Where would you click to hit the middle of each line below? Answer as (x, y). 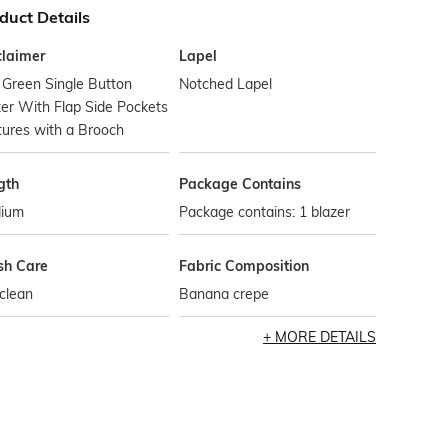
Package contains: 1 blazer (265, 212)
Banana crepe (224, 294)
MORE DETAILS (325, 337)
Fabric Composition (244, 266)
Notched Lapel (226, 84)
